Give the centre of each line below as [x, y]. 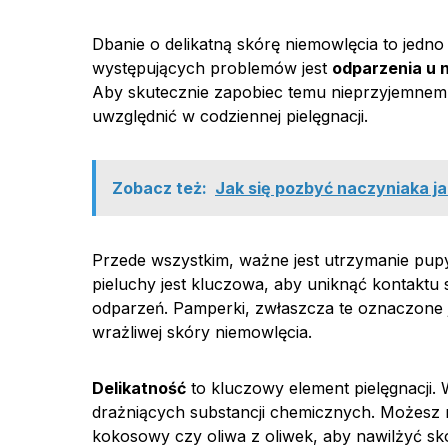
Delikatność [139, 388]
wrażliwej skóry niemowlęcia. [202, 332]
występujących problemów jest [212, 68]
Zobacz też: [159, 188]
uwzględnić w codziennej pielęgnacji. [230, 116]
